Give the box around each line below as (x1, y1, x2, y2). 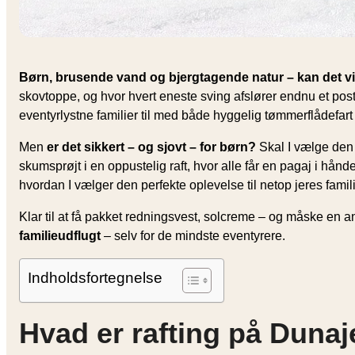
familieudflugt (19, 228, 101, 242)
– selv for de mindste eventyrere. (101, 228, 285, 242)
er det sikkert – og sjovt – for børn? (47, 139, 256, 154)
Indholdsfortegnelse (28, 269, 162, 286)
